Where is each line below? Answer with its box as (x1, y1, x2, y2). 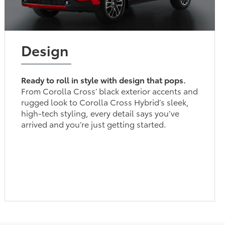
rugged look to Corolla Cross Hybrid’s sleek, (21, 95, 189, 107)
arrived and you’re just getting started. (21, 118, 167, 130)
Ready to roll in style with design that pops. (21, 73, 186, 85)
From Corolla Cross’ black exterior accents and (21, 84, 198, 96)
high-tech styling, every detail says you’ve (21, 106, 180, 119)
